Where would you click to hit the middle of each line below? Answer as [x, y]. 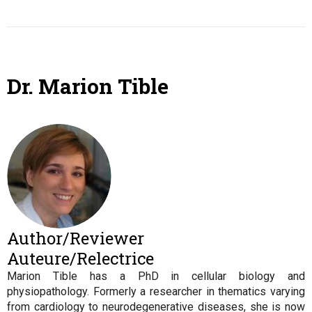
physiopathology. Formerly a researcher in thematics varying [156, 291]
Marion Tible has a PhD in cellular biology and [156, 276]
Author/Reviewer [76, 238]
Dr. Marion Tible [88, 86]
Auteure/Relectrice [80, 258]
